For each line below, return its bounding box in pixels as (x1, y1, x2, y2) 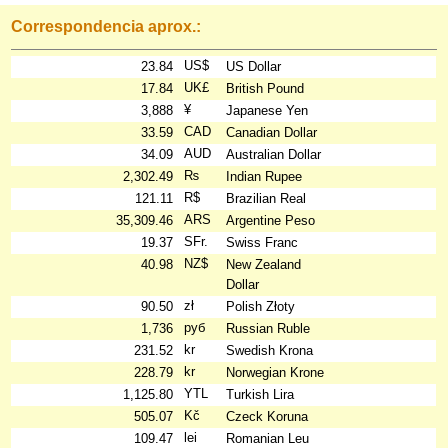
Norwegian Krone (226, 365, 325, 380)
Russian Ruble (226, 321, 311, 336)
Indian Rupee (226, 169, 303, 184)
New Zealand (226, 257, 302, 272)
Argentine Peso (226, 213, 316, 228)
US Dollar (226, 59, 282, 74)
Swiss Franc (226, 235, 299, 250)
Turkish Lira (226, 387, 295, 402)
